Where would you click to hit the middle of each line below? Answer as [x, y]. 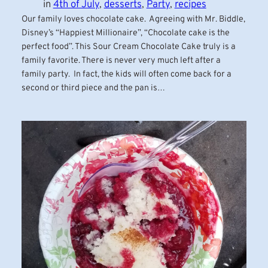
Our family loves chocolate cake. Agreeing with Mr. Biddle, [133, 19]
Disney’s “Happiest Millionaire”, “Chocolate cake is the [125, 33]
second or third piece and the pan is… [93, 88]
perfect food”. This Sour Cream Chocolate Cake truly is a [128, 47]
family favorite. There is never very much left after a [121, 60]
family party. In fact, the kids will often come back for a [126, 74]
